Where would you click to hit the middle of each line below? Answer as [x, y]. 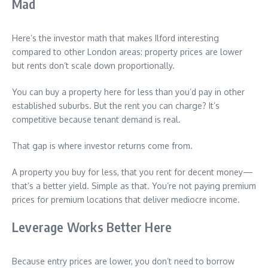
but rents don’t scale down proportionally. [93, 65]
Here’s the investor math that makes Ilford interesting [115, 38]
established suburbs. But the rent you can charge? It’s [116, 105]
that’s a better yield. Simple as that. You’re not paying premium [134, 185]
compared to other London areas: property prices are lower [127, 51]
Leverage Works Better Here [92, 226]
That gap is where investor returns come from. [102, 145]
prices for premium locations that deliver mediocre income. [126, 199]
